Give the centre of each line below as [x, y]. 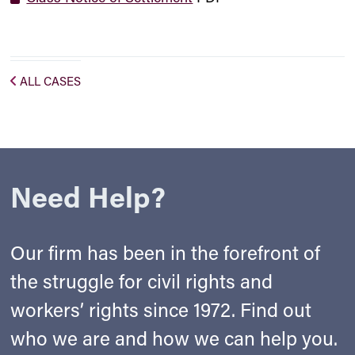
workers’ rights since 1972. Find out [161, 309]
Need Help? [88, 197]
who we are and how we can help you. [174, 338]
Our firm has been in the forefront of [166, 252]
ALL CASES [51, 81]
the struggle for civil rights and [142, 281]
